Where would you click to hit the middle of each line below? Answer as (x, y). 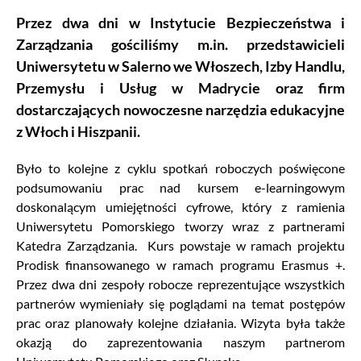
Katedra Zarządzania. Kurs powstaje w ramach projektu (180, 245)
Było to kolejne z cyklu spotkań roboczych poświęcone (180, 168)
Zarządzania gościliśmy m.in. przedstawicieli (180, 44)
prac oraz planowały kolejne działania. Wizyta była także (180, 322)
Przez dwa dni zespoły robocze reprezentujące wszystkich (180, 284)
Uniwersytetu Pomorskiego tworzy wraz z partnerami (180, 226)
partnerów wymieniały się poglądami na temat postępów (180, 303)
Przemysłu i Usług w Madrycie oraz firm (180, 87)
